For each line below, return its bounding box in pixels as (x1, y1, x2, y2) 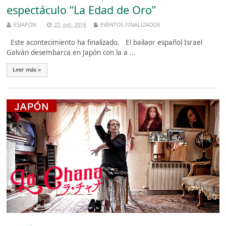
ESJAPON (14, 20, 37, 28)
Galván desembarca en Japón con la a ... (7, 48, 136, 58)
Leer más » (13, 66, 42, 74)
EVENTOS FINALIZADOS (100, 20, 161, 28)
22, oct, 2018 (54, 20, 87, 28)
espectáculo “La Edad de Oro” (7, 3, 156, 18)
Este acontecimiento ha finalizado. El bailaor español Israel (7, 38, 203, 47)
